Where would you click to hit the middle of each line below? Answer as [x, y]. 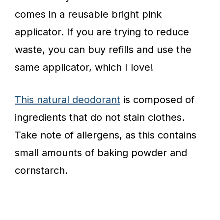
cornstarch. [41, 170]
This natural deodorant [68, 99]
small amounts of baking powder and [101, 152]
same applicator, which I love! [84, 67]
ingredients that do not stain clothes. [100, 117]
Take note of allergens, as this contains [106, 135]
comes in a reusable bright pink [88, 14]
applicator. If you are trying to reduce [102, 32]
